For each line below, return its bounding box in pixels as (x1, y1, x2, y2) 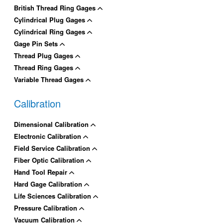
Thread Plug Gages (14, 50, 76, 60)
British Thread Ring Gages (14, 2, 98, 12)
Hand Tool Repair (14, 167, 70, 177)
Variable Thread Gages (14, 74, 86, 84)
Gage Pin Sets (14, 38, 60, 48)
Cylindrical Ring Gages (14, 26, 88, 36)
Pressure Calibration (14, 203, 80, 213)
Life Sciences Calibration (14, 191, 94, 201)
